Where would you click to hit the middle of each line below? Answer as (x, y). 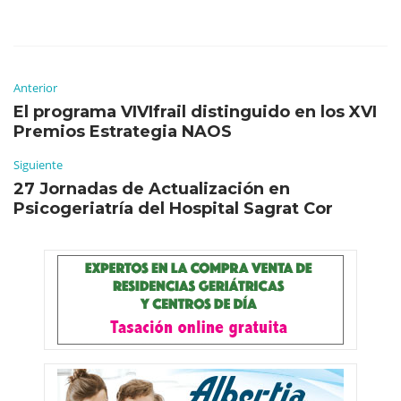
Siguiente (38, 164)
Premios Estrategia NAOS (123, 131)
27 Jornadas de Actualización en (152, 188)
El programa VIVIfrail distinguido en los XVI (195, 111)
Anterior (35, 87)
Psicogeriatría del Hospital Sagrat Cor (173, 208)
